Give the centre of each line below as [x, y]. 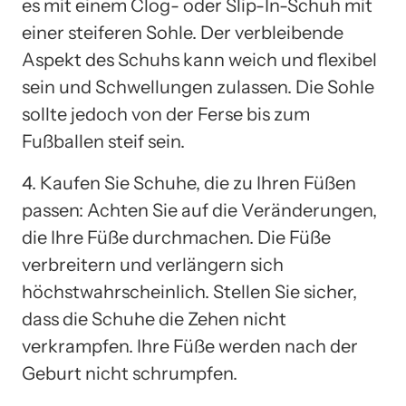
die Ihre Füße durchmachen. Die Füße [176, 237]
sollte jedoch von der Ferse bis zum [166, 114]
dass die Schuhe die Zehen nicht [154, 319]
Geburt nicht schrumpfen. [130, 373]
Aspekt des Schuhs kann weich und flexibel [199, 59]
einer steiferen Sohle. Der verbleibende [183, 32]
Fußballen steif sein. [103, 141]
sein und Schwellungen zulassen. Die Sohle [198, 87]
